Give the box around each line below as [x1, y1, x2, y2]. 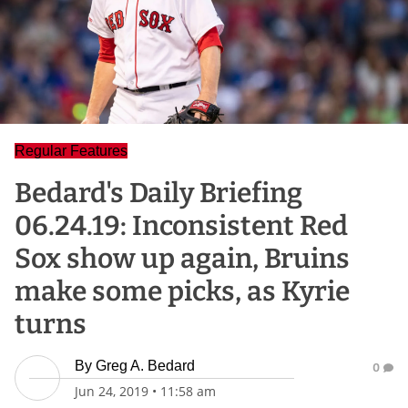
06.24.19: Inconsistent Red [15, 209, 348, 242]
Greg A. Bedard [96, 358, 195, 373]
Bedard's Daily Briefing [15, 177, 302, 209]
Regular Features [15, 143, 127, 158]
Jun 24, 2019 [75, 382, 148, 400]
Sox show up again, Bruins [15, 242, 350, 275]
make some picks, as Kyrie [15, 275, 350, 308]
